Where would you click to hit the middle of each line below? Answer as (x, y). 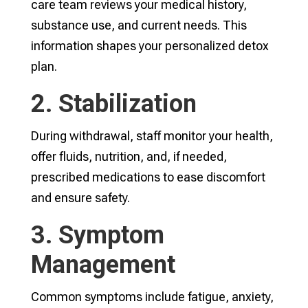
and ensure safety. (80, 198)
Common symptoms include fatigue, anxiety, (152, 297)
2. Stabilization (113, 104)
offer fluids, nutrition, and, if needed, (129, 156)
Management (103, 265)
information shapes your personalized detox (150, 46)
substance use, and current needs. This (139, 25)
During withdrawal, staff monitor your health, (152, 136)
